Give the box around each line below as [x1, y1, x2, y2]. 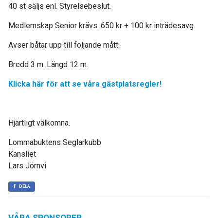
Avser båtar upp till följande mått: [8, 40, 120, 50]
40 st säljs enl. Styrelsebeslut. [8, 1, 111, 11]
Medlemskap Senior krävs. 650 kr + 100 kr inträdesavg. [8, 21, 195, 30]
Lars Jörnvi [8, 161, 46, 170]
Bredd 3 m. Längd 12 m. [8, 60, 88, 69]
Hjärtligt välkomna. [8, 118, 70, 127]
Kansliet [8, 149, 36, 159]
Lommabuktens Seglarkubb [8, 138, 101, 147]
